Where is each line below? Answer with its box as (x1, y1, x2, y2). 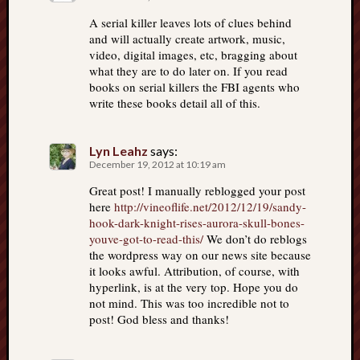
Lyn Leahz (89, 143, 148, 159)
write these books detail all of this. (89, 95, 260, 112)
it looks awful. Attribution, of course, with (89, 263, 300, 280)
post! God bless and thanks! (89, 311, 229, 328)
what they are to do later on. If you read (89, 63, 288, 80)
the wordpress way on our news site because (89, 247, 311, 264)
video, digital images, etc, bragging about (89, 47, 297, 63)
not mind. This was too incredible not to (89, 295, 289, 312)
